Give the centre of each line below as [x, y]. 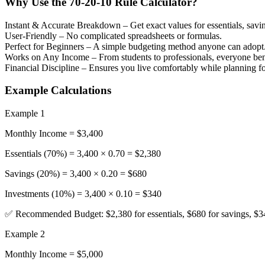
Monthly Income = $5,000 [54, 254]
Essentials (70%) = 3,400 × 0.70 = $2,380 [83, 153]
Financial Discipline [42, 67]
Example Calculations [58, 91]
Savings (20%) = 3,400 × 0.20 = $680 [76, 173]
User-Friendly [31, 35]
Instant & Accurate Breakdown [63, 25]
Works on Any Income [47, 57]
